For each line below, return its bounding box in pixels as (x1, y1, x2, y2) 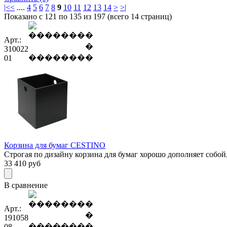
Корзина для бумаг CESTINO (4, 140, 105, 149)
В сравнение (4, 180, 48, 190)
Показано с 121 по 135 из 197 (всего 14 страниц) (4, 12, 172, 21)
